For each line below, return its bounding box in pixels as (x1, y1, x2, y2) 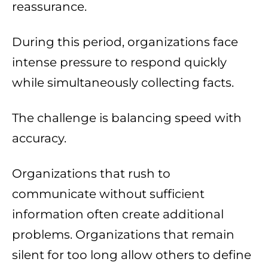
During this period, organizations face (12, 35, 238, 50)
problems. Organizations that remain (12, 227, 234, 242)
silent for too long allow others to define (12, 248, 251, 263)
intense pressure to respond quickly (12, 55, 227, 70)
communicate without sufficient (12, 187, 205, 202)
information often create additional (12, 207, 224, 222)
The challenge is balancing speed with (12, 111, 242, 126)
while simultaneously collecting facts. (12, 75, 234, 90)
